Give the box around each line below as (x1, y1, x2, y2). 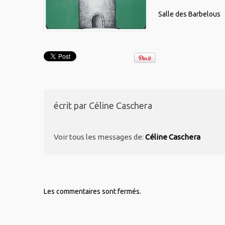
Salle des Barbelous (158, 10, 220, 19)
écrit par (54, 100, 89, 111)
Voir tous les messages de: (54, 132, 145, 141)
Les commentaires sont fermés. (44, 187, 141, 195)
